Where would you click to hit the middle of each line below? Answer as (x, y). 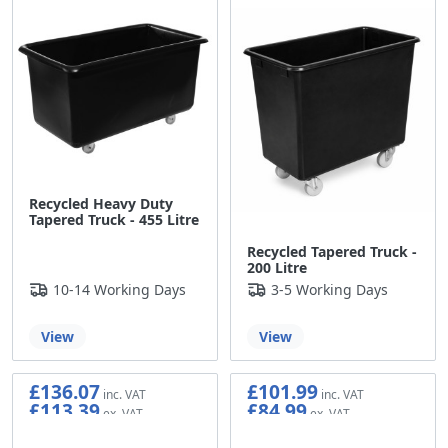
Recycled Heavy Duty (101, 204)
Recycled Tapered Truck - (332, 252)
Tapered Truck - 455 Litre (114, 220)
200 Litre (277, 268)
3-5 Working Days (329, 290)
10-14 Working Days (119, 290)
